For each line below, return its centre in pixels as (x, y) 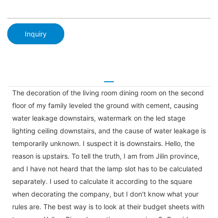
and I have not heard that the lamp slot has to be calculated (107, 168)
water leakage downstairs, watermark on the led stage (99, 118)
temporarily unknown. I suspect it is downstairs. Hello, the (103, 143)
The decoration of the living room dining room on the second (108, 92)
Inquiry (36, 34)
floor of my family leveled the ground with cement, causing (105, 105)
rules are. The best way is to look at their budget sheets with (108, 206)
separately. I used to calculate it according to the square (102, 181)
